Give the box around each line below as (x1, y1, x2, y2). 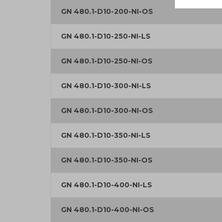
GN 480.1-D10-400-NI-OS (61, 205, 154, 215)
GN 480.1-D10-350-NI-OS (61, 156, 153, 165)
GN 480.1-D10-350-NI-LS (61, 131, 151, 140)
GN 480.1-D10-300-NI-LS (61, 81, 151, 91)
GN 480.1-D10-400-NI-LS (61, 180, 152, 190)
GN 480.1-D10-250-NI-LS (61, 32, 151, 41)
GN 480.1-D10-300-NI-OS (61, 106, 153, 115)
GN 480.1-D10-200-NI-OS (61, 7, 153, 16)
